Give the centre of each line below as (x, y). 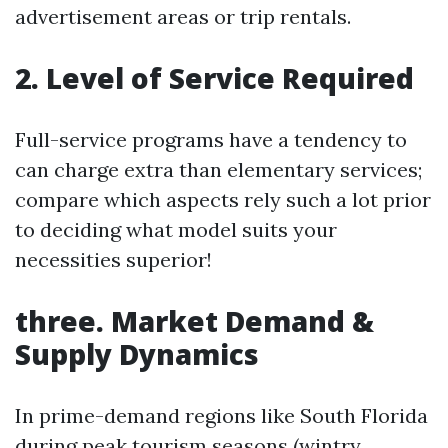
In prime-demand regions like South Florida (221, 415)
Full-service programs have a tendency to (211, 139)
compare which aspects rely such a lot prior (223, 199)
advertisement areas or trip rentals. (183, 16)
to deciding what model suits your (176, 229)
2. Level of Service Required (214, 78)
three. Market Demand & (194, 321)
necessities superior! (113, 259)
